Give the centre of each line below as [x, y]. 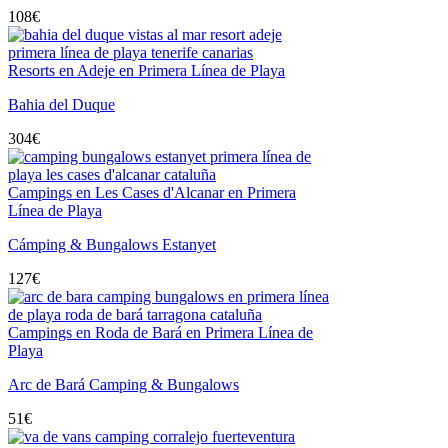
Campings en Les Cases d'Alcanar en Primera [152, 192]
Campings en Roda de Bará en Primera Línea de [160, 332]
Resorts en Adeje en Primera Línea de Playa [146, 70]
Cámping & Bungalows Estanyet [112, 244]
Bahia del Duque [61, 104]
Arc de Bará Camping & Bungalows [123, 384]
